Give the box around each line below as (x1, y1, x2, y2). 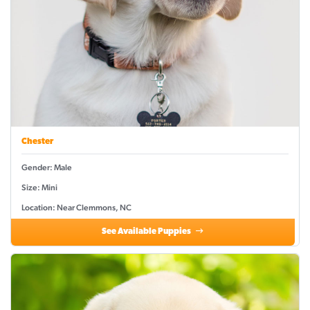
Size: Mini (21, 183, 57, 193)
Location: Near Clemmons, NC (21, 203, 131, 213)
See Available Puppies (102, 228, 193, 237)
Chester (21, 138, 53, 147)
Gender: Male (21, 163, 72, 173)
